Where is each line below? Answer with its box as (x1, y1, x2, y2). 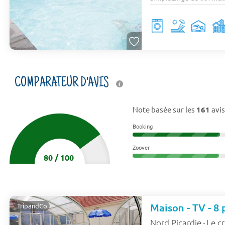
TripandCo (17, 201, 48, 210)
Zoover (132, 143, 150, 151)
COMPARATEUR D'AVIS (15, 75, 111, 91)
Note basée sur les (132, 104, 196, 114)
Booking (132, 122, 153, 130)
